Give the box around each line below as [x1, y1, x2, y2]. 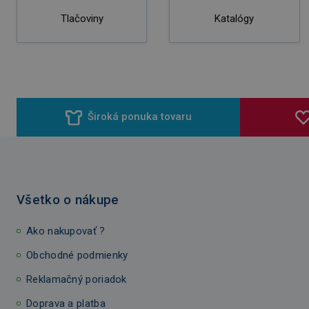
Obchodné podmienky [26, 248, 128, 261]
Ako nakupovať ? [26, 224, 106, 237]
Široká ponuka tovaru [87, 110, 192, 123]
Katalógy [215, 12, 255, 25]
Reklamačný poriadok [26, 272, 127, 286]
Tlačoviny [60, 12, 103, 25]
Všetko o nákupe [17, 192, 119, 208]
